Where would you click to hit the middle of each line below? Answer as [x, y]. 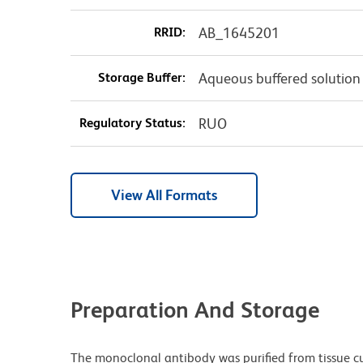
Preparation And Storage [195, 310]
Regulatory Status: [132, 123]
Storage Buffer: [141, 78]
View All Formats [164, 195]
